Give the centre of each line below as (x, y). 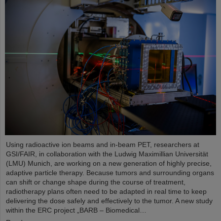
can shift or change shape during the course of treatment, (96, 182)
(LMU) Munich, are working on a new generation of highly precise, (109, 164)
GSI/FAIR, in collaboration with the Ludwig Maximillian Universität (107, 154)
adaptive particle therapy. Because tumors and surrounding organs (110, 173)
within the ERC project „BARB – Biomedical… (76, 210)
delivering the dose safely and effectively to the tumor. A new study (109, 201)
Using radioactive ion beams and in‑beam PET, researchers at (103, 145)
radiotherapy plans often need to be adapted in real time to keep (106, 192)
